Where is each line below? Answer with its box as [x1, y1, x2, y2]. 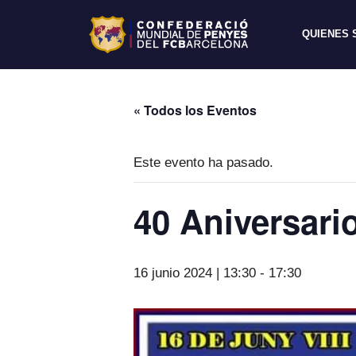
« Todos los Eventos [133, 100, 257, 119]
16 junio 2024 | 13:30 [133, 265, 256, 281]
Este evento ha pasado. [133, 154, 273, 170]
